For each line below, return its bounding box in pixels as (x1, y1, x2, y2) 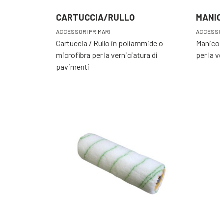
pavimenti (56, 62, 89, 72)
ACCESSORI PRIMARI (56, 28, 110, 35)
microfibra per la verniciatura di (56, 50, 158, 60)
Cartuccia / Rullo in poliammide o (56, 38, 163, 48)
